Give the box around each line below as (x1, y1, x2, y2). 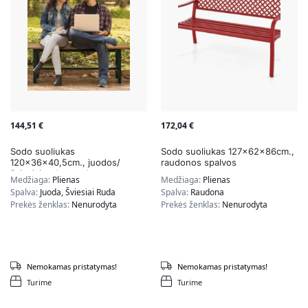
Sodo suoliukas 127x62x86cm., (161, 146, 294, 157)
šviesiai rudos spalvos (10, 168, 104, 179)
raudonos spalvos (161, 157, 236, 168)
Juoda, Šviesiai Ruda (40, 186, 115, 199)
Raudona (190, 186, 224, 199)
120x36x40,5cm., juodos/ (10, 157, 120, 168)
